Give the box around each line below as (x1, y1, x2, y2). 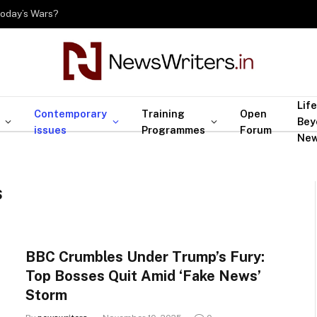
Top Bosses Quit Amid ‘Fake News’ (25, 267, 261, 284)
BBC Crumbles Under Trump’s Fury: (25, 248, 265, 265)
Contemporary (34, 107, 107, 120)
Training (142, 107, 185, 120)
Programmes (142, 123, 205, 136)
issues (34, 123, 67, 136)
